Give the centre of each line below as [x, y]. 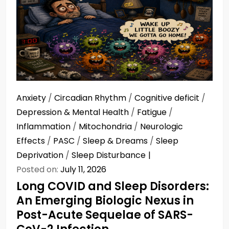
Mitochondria [105, 126]
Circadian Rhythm [90, 98]
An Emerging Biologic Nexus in [105, 200]
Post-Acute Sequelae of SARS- [105, 215]
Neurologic [162, 126]
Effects [31, 141]
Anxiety [31, 98]
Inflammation [43, 126]
